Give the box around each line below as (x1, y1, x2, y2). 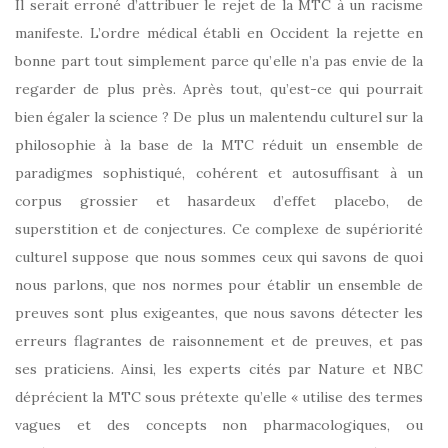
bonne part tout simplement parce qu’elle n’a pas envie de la (15, 51, 423, 70)
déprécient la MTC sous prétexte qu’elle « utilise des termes (15, 387, 423, 406)
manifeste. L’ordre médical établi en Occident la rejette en (15, 23, 423, 42)
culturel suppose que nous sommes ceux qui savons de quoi (15, 247, 423, 266)
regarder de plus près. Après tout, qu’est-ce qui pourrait (15, 79, 423, 98)
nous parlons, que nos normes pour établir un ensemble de (15, 275, 423, 294)
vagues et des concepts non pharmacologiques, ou (15, 415, 423, 434)
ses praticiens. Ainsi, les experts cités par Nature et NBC (15, 359, 423, 378)
